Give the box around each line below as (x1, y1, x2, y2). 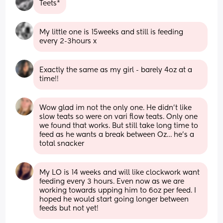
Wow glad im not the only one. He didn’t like (39, 104, 192, 111)
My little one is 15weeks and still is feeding (39, 28, 184, 36)
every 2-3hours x (39, 37, 97, 45)
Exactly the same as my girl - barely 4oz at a (39, 66, 193, 74)
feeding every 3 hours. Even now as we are (39, 178, 185, 185)
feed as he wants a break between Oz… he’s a (39, 131, 195, 138)
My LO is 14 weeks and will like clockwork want (39, 169, 200, 176)
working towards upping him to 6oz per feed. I (39, 187, 197, 194)
